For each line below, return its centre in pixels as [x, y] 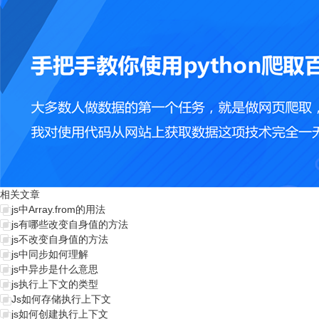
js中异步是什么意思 [55, 269]
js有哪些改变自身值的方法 [70, 224]
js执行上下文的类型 [55, 284]
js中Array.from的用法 [58, 209]
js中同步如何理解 [50, 254]
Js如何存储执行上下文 [61, 299]
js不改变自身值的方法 [60, 239]
